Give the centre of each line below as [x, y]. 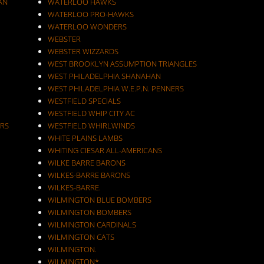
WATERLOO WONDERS [87, 27]
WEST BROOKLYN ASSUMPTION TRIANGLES [122, 64]
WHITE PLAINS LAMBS [85, 138]
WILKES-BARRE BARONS [89, 175]
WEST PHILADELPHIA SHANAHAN [104, 76]
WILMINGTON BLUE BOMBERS [99, 200]
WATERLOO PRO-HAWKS [90, 14]
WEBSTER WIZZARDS [83, 51]
